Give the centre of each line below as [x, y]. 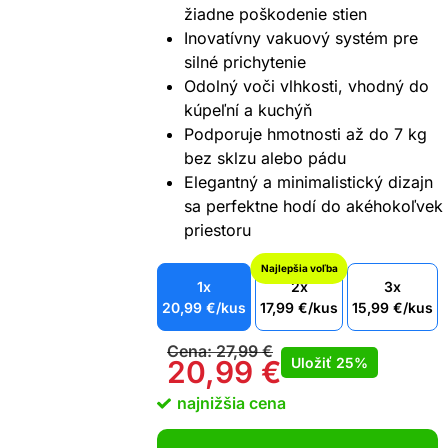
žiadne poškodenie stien [275, 14]
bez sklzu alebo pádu [265, 158]
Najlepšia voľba [299, 268]
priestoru [217, 230]
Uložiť [313, 362]
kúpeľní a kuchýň [248, 110]
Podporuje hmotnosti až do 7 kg [305, 134]
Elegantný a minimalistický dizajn [308, 182]
